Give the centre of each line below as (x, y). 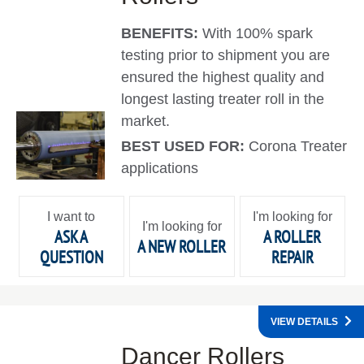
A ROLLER (292, 236)
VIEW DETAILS (304, 322)
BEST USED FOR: (185, 147)
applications (160, 169)
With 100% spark (258, 34)
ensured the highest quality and (223, 78)
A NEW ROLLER (182, 247)
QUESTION (71, 257)
